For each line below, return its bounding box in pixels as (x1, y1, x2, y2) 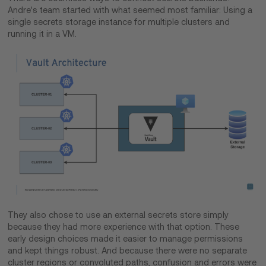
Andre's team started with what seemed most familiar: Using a (8, 5, 253, 15)
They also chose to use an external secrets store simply (8, 210, 229, 220)
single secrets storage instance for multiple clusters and (8, 17, 230, 27)
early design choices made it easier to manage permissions (8, 233, 243, 243)
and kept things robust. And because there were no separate (8, 245, 248, 255)
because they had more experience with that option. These (8, 221, 240, 232)
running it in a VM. (8, 28, 80, 39)
